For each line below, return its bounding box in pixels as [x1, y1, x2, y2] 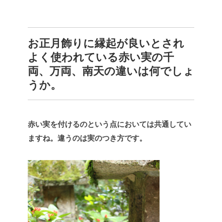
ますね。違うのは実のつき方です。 [28, 134, 147, 143]
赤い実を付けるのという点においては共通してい [28, 120, 191, 129]
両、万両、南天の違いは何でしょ [28, 65, 194, 78]
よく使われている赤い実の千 [28, 51, 174, 64]
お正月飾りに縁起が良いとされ [28, 37, 184, 50]
